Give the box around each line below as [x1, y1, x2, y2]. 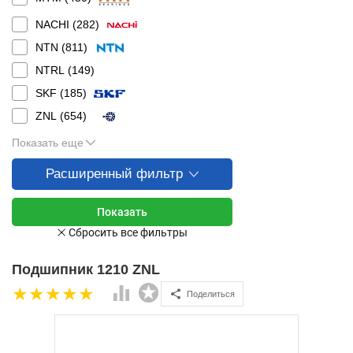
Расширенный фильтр [46, 166, 183, 181]
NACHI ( [35, 18, 76, 31]
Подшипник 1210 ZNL [12, 262, 160, 277]
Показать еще [12, 136, 84, 149]
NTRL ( [35, 64, 72, 76]
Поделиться [187, 288, 235, 299]
